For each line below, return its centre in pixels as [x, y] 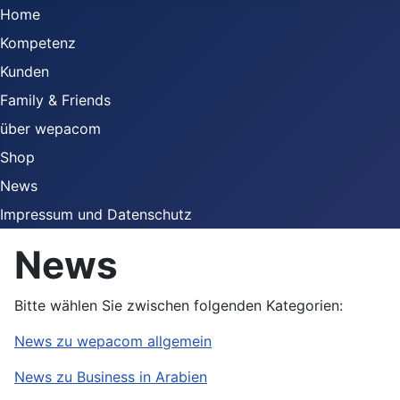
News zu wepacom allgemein [113, 341]
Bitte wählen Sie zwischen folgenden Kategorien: [179, 305]
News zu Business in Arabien [111, 377]
